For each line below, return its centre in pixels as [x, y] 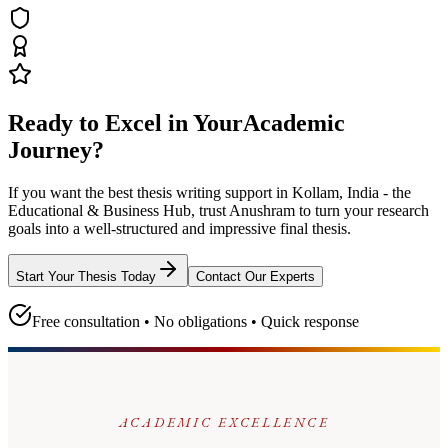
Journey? [56, 150]
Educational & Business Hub [99, 210]
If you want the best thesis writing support [142, 192]
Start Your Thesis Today [86, 276]
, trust [210, 210]
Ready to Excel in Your [125, 123]
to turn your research [362, 210]
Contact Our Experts [255, 276]
